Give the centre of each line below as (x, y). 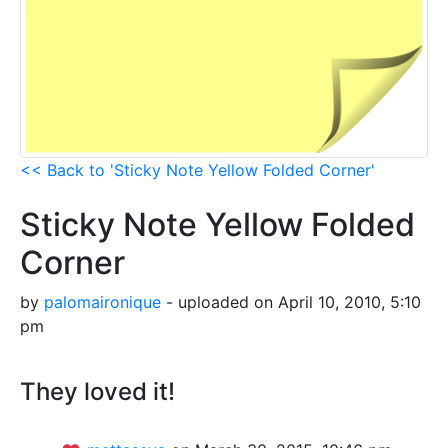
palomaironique (102, 301)
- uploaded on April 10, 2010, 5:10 (291, 301)
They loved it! (97, 391)
